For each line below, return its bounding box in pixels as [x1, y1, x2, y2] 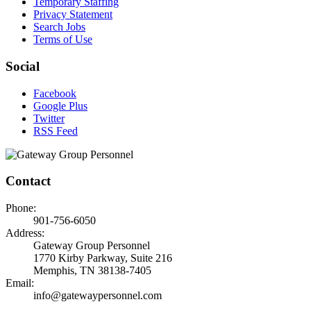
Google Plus [33, 99, 87, 112]
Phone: [6, 201, 36, 214]
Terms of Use [33, 33, 92, 46]
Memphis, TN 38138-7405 [33, 264, 151, 276]
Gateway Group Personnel [33, 239, 150, 251]
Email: [6, 276, 34, 289]
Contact [6, 174, 51, 189]
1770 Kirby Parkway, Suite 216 [33, 251, 172, 264]
